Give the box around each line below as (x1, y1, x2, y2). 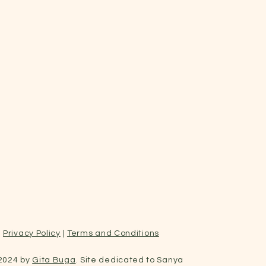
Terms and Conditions (66, 229, 159, 237)
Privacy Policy (3, 229, 61, 237)
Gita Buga (32, 256, 76, 264)
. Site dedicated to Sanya (75, 256, 183, 264)
